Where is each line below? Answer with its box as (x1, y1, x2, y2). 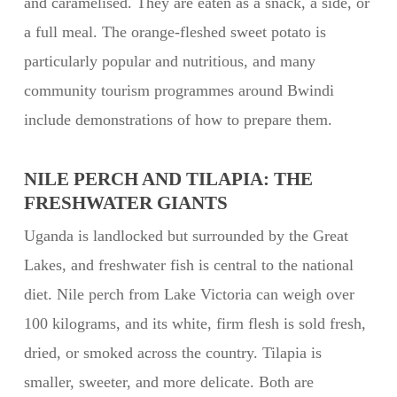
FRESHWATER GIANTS (23, 192, 228, 214)
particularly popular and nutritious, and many (23, 52, 315, 70)
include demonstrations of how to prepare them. (23, 111, 332, 128)
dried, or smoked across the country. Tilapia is (23, 344, 322, 362)
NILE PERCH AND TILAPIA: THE (23, 168, 313, 190)
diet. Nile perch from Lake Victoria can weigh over (23, 285, 354, 303)
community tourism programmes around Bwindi (23, 82, 334, 99)
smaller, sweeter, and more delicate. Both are (23, 373, 314, 391)
